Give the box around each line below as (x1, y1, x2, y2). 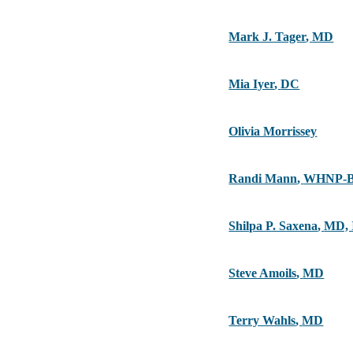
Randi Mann (229, 172, 298, 186)
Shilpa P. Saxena (229, 219, 318, 233)
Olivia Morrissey (229, 124, 318, 139)
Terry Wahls (229, 314, 296, 328)
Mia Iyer (229, 77, 275, 91)
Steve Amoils (229, 266, 297, 281)
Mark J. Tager (229, 30, 307, 44)
